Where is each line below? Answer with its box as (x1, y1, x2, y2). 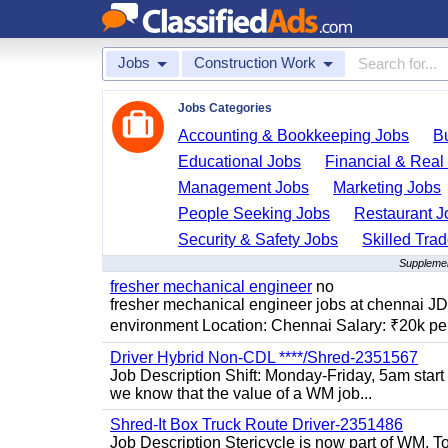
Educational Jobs (178, 153, 302, 170)
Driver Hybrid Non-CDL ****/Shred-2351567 (110, 349, 418, 366)
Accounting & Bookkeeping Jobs (178, 127, 410, 144)
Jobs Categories (178, 101, 272, 115)
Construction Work (194, 54, 316, 71)
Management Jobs (178, 179, 310, 196)
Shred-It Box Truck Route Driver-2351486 (110, 416, 403, 433)
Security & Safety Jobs (178, 231, 339, 248)
